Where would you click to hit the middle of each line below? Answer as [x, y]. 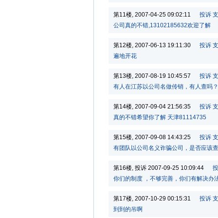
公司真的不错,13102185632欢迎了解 [162, 25]
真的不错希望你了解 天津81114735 [160, 117]
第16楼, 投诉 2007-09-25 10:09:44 [163, 168]
